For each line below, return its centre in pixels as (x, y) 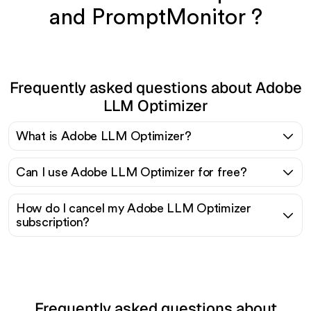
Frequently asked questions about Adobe (155, 87)
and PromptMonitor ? (155, 17)
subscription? (53, 222)
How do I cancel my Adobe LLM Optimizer (134, 208)
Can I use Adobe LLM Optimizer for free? (132, 172)
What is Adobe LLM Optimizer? (104, 136)
